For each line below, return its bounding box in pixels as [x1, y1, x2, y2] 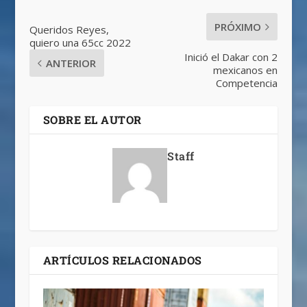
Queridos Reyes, [29, 23, 109, 37]
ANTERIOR [45, 56, 96, 71]
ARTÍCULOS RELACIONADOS [42, 253, 202, 268]
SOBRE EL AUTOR [42, 112, 142, 127]
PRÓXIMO [214, 20, 262, 34]
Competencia [216, 76, 278, 90]
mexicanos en [213, 63, 278, 77]
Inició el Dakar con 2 [184, 50, 278, 64]
